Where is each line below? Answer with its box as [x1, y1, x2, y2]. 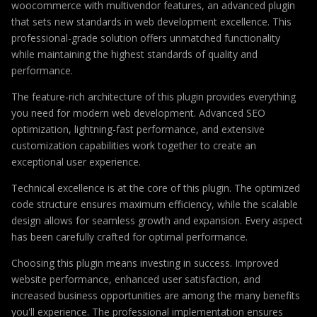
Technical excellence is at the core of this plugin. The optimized [11, 180, 300, 195]
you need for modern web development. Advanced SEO [11, 105, 265, 120]
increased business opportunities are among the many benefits [11, 288, 300, 302]
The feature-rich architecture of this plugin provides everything [11, 89, 296, 103]
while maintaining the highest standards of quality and [11, 47, 258, 61]
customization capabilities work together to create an [11, 138, 256, 152]
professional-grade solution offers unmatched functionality [11, 30, 280, 45]
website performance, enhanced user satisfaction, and [11, 272, 260, 286]
